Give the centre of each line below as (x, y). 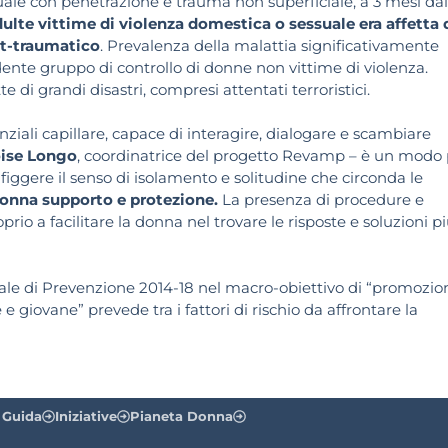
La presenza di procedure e (323, 200)
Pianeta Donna (181, 415)
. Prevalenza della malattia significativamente (269, 46)
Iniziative (86, 415)
